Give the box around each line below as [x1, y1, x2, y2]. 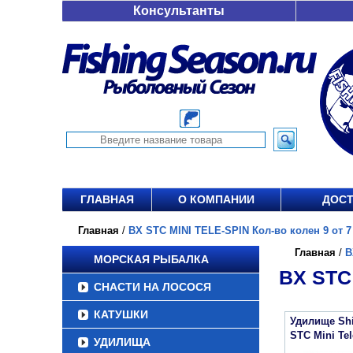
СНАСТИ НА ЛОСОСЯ [94, 281, 211, 293]
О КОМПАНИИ [178, 193, 255, 206]
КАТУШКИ [94, 308, 148, 321]
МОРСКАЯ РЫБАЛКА [94, 253, 209, 266]
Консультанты [133, 4, 225, 17]
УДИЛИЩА [94, 336, 150, 348]
